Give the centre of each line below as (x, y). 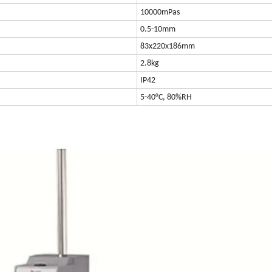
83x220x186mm (168, 47)
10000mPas (160, 13)
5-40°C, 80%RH (166, 98)
